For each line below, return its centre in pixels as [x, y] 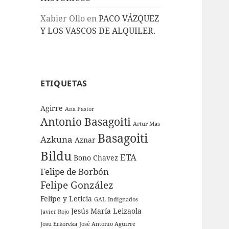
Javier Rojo [55, 212]
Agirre [52, 108]
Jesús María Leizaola [107, 211]
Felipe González [77, 185]
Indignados [123, 200]
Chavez [106, 158]
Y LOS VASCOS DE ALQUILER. [98, 30]
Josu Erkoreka [59, 224]
